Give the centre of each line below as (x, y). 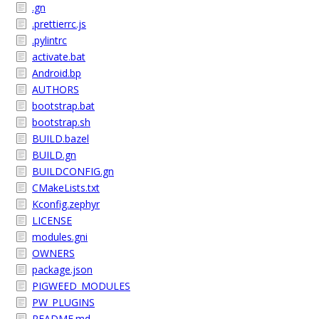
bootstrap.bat (63, 106)
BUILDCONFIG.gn (73, 171)
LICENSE (52, 220)
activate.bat (59, 57)
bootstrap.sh (61, 122)
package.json (62, 270)
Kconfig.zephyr (66, 204)
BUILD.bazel (61, 138)
